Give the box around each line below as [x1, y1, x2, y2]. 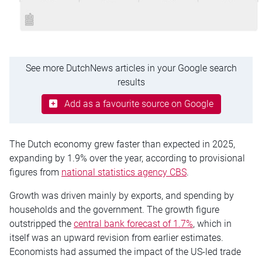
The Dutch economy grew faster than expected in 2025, [9, 138, 235, 150]
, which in [193, 218, 232, 229]
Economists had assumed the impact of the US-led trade [9, 246, 241, 257]
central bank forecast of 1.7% [74, 218, 193, 229]
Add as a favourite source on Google [64, 98, 213, 109]
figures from [9, 166, 61, 178]
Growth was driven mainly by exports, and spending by [9, 189, 234, 201]
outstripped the [9, 218, 74, 229]
